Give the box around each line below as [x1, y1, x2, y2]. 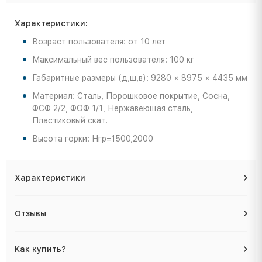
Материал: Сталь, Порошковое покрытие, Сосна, [32, 91, 230, 101]
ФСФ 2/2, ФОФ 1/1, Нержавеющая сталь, [32, 104, 193, 113]
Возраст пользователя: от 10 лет [32, 37, 166, 47]
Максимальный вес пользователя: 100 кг [32, 55, 194, 65]
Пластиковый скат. [32, 116, 108, 126]
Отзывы [15, 209, 46, 219]
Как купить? [15, 244, 66, 254]
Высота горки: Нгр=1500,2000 [32, 134, 153, 144]
